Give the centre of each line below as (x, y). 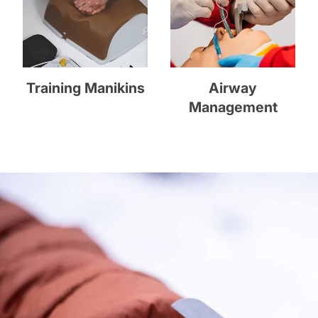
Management (233, 108)
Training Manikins (85, 88)
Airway (233, 88)
